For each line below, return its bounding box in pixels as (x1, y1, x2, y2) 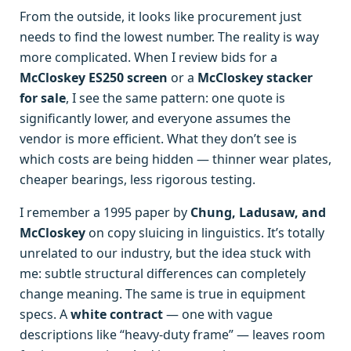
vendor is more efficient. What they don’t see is (20, 130, 297, 148)
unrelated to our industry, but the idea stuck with (20, 244, 311, 262)
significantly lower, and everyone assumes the (20, 110, 291, 128)
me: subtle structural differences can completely (20, 265, 306, 283)
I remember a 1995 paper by (20, 204, 190, 222)
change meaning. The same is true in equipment (20, 285, 306, 303)
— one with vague (163, 306, 273, 324)
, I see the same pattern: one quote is (66, 89, 285, 107)
